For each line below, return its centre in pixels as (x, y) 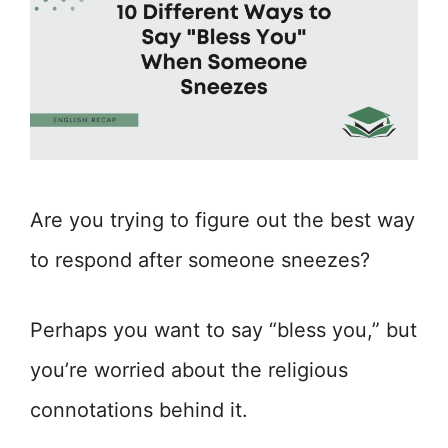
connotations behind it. (139, 410)
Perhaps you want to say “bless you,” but (223, 330)
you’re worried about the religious (189, 370)
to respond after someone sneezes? (200, 260)
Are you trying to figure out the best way (222, 220)
